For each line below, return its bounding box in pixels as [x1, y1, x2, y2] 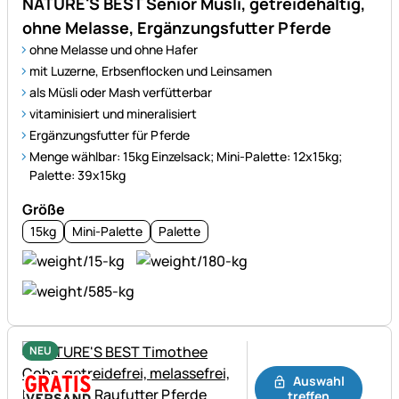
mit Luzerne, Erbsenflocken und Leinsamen [29, 61, 272, 79]
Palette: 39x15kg [29, 166, 126, 183]
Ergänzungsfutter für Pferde [29, 126, 190, 143]
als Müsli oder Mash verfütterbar [29, 83, 212, 101]
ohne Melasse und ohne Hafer [29, 40, 198, 58]
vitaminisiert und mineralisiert [29, 104, 197, 122]
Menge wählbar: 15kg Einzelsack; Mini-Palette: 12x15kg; [29, 147, 342, 165]
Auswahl [290, 371, 346, 389]
